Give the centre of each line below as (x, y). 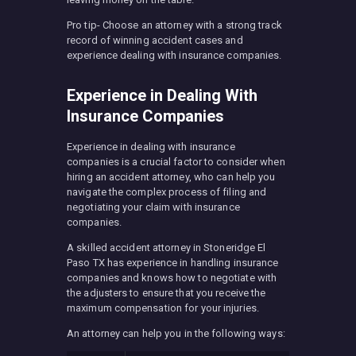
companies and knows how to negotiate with (172, 277)
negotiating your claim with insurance (153, 207)
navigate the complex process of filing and (167, 192)
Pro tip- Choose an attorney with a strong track (174, 25)
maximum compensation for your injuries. (163, 308)
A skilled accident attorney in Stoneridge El (166, 247)
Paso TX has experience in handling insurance (173, 262)
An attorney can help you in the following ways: (176, 333)
